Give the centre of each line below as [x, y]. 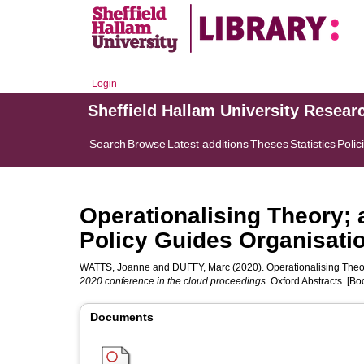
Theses [269, 144]
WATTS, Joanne [115, 267]
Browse [147, 144]
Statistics [313, 144]
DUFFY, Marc [201, 267]
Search [108, 144]
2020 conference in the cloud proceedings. [174, 281]
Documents [122, 317]
